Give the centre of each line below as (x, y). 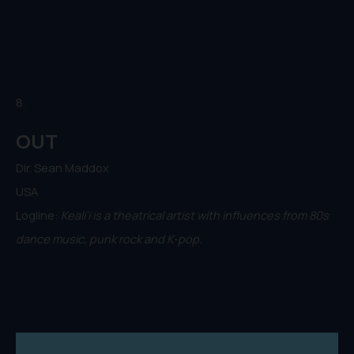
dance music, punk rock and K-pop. (109, 239)
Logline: (38, 215)
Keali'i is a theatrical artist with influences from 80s (195, 215)
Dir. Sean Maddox (62, 168)
